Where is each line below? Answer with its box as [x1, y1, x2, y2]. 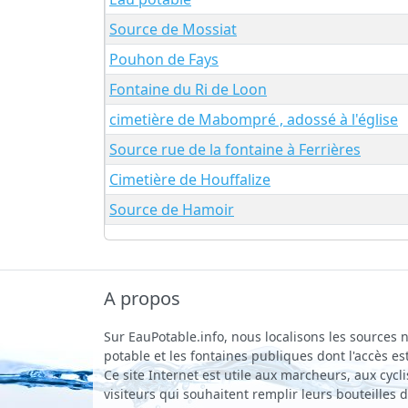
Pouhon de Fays [109, 48, 219, 69]
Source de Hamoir [109, 199, 234, 219]
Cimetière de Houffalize [109, 168, 270, 189]
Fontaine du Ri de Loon [109, 78, 267, 99]
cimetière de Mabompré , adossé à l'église [109, 108, 398, 129]
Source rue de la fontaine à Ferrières [109, 138, 361, 159]
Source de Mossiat [109, 18, 237, 39]
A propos [104, 286, 180, 311]
